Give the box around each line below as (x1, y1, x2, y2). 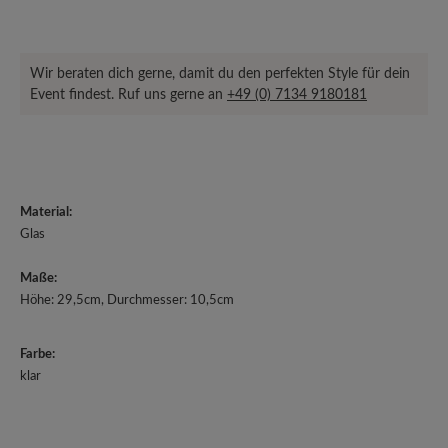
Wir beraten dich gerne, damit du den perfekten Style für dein (30, 66, 410, 81)
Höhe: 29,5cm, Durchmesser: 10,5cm (20, 294, 234, 307)
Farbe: (20, 348, 55, 361)
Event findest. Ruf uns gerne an (30, 87, 227, 102)
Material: (20, 206, 72, 219)
